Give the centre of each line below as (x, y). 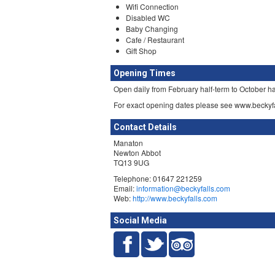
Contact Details (145, 127)
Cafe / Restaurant (155, 40)
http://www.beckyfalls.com (175, 198)
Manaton (128, 143)
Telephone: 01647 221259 (158, 178)
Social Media (140, 220)
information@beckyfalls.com (183, 188)
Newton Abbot (137, 153)
